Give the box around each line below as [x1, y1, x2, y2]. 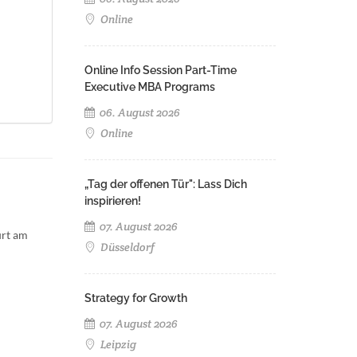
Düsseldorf [98, 240, 155, 254]
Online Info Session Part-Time [84, 64, 237, 76]
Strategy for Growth [84, 292, 187, 304]
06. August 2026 [97, 105, 180, 120]
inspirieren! [84, 194, 141, 207]
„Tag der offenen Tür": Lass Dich [84, 178, 247, 190]
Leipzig [98, 337, 136, 351]
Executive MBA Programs [84, 80, 215, 93]
